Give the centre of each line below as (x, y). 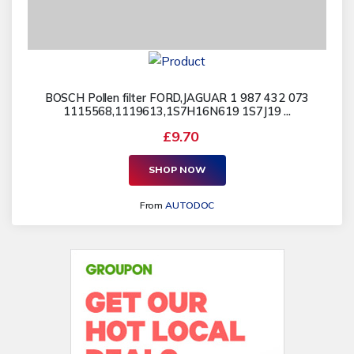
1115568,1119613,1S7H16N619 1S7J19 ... (177, 111)
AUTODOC (190, 205)
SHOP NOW (177, 170)
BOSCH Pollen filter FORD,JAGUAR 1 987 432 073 (177, 98)
